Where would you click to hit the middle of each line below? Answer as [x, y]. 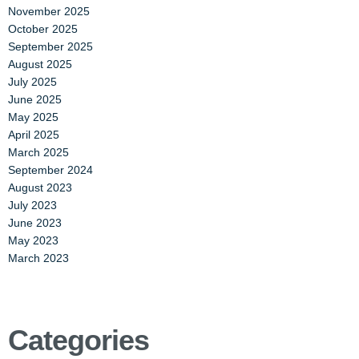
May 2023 [33, 240]
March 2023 [38, 258]
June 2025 [35, 99]
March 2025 [38, 152]
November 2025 [49, 11]
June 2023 [35, 223]
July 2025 [32, 82]
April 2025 [34, 135]
